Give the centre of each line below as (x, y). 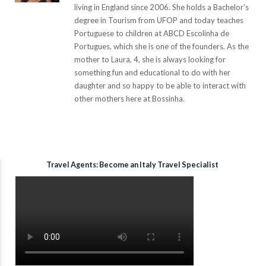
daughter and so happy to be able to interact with (160, 85)
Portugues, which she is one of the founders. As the (161, 46)
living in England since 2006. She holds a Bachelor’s (161, 7)
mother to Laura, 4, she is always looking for (150, 59)
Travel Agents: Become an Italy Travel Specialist (132, 164)
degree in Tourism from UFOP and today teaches (159, 20)
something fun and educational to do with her (152, 72)
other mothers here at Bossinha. (129, 98)
